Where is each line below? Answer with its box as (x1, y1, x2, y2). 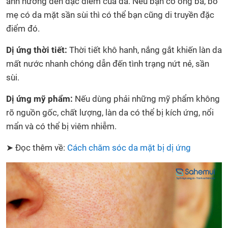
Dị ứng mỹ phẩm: (6, 93, 73, 104)
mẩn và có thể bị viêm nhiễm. (6, 121, 117, 131)
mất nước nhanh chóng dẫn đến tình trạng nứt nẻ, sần (6, 58, 209, 69)
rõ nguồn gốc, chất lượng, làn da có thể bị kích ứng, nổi (6, 107, 214, 118)
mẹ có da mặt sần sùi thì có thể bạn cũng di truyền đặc (6, 9, 214, 20)
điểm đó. (6, 23, 40, 34)
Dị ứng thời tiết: (6, 44, 67, 55)
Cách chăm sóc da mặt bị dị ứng (67, 142, 191, 153)
